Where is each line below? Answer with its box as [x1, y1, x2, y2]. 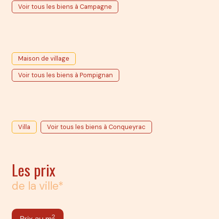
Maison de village [18, 54, 69, 63]
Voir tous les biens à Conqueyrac [47, 122, 146, 131]
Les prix [12, 158, 55, 181]
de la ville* [12, 178, 64, 193]
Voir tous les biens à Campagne [18, 2, 112, 11]
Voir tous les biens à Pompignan [18, 70, 113, 79]
